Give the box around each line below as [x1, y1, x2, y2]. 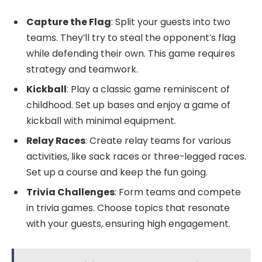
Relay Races [26, 134, 85, 148]
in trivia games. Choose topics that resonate [26, 201, 230, 215]
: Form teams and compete [115, 185, 241, 199]
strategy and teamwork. [26, 63, 138, 77]
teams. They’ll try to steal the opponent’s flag [26, 31, 236, 45]
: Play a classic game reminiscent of [67, 82, 230, 96]
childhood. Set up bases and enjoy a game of [26, 98, 230, 112]
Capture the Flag [26, 15, 111, 29]
